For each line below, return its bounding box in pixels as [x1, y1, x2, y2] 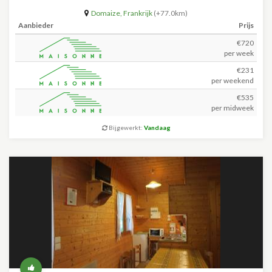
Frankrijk [123, 8, 152, 18]
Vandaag [143, 124, 171, 131]
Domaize [91, 8, 120, 18]
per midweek [211, 103, 254, 112]
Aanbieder [18, 21, 53, 30]
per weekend [211, 76, 254, 85]
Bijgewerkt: [107, 124, 144, 131]
